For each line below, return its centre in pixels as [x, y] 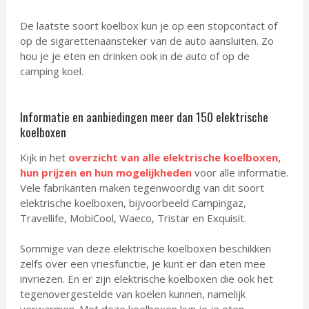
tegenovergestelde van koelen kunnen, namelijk [132, 294]
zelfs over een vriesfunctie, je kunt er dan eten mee [142, 263]
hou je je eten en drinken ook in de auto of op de [134, 56]
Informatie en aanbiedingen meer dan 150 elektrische [144, 117]
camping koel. [51, 71]
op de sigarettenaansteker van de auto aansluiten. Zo [147, 41]
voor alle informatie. [240, 172]
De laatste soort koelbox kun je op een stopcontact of [148, 26]
